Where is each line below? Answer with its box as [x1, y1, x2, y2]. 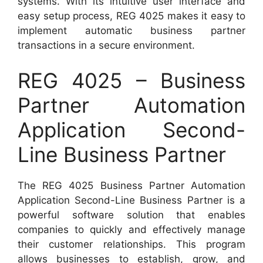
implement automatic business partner [18, 25, 245, 36]
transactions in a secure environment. [18, 39, 195, 51]
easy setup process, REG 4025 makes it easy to [18, 10, 245, 22]
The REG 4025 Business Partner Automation [18, 179, 245, 191]
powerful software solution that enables [18, 208, 245, 221]
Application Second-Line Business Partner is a [18, 194, 245, 206]
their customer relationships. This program [18, 238, 245, 250]
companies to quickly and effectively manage [18, 223, 245, 235]
